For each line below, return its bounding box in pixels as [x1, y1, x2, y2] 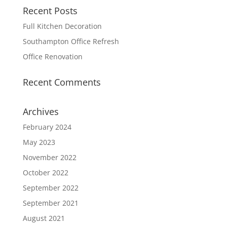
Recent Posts [22, 4, 78, 17]
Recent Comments [22, 75, 101, 88]
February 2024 [22, 122, 71, 132]
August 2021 [22, 213, 65, 223]
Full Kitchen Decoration [22, 21, 102, 31]
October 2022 [22, 167, 68, 177]
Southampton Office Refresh [22, 36, 119, 46]
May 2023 [22, 137, 55, 147]
